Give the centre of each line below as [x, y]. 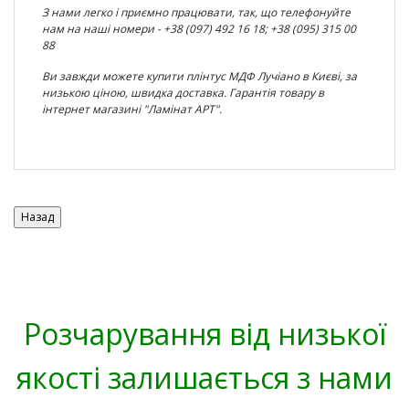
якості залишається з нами [204, 378]
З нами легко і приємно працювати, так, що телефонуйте [196, 12]
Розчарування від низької [204, 334]
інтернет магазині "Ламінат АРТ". [132, 109]
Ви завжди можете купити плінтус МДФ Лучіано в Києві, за [199, 76]
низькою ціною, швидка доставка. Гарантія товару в [183, 93]
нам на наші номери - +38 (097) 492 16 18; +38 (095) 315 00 [199, 29]
